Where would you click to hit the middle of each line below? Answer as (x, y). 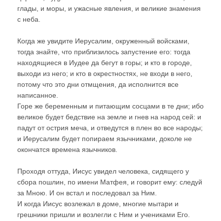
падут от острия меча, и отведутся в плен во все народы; (110, 128)
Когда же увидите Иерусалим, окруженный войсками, (103, 41)
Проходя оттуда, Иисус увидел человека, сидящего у (103, 171)
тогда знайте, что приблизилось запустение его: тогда (104, 52)
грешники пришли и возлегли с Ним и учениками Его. (104, 214)
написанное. (38, 95)
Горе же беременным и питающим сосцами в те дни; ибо (110, 106)
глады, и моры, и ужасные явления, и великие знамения (109, 8)
